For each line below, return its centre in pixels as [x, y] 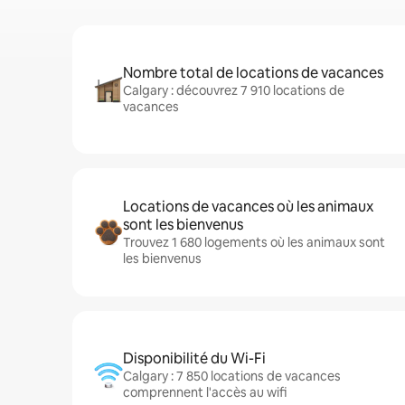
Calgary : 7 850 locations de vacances [232, 376]
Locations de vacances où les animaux [248, 207]
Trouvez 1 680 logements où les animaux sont [254, 242]
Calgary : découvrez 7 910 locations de [234, 90]
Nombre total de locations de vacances [253, 73]
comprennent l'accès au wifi [205, 392]
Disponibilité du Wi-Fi [194, 358]
